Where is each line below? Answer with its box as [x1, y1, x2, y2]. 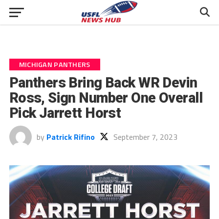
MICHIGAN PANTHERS [19, 59, 90, 70]
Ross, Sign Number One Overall [9, 89, 202, 106]
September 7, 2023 [113, 131, 177, 143]
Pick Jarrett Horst [9, 105, 121, 121]
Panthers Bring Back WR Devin [9, 74, 197, 91]
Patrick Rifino [46, 131, 95, 143]
